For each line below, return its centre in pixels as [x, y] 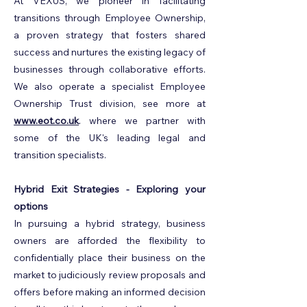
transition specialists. [60, 155]
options [31, 206]
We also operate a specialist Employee [110, 86]
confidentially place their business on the [110, 258]
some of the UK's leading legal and [110, 138]
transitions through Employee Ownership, [110, 18]
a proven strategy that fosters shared [110, 35]
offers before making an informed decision [110, 292]
